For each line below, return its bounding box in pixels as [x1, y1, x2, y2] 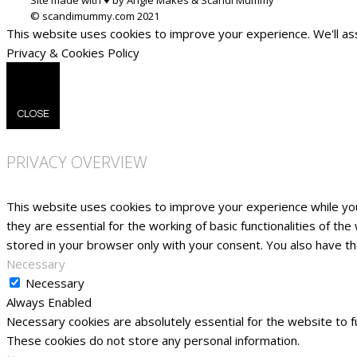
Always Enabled [6, 293, 92, 310]
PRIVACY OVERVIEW [6, 151, 147, 174]
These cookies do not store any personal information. [6, 331, 300, 348]
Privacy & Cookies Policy [6, 44, 139, 61]
